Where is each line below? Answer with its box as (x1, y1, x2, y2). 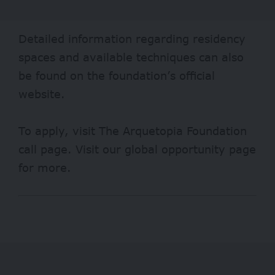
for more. (18, 160, 71, 174)
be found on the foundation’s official (18, 68, 215, 82)
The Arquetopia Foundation (99, 123, 247, 137)
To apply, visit (18, 123, 99, 137)
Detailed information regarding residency (18, 31, 246, 45)
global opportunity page (125, 142, 256, 156)
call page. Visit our (18, 142, 125, 156)
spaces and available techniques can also (18, 50, 244, 64)
